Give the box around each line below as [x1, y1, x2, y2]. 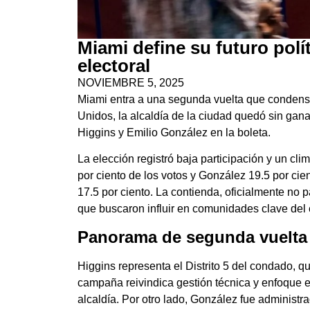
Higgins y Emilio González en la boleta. [77, 127, 271, 138]
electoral [77, 55, 150, 76]
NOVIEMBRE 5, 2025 [77, 77, 184, 89]
